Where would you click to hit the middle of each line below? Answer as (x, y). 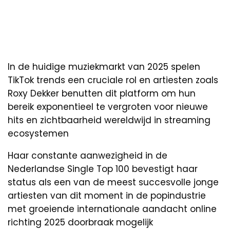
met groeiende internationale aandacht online (112, 209)
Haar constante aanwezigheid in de (88, 155)
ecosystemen (38, 133)
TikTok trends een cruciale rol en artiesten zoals (113, 80)
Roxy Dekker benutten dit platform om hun (102, 93)
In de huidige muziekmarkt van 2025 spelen (104, 66)
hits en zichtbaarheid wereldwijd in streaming (109, 120)
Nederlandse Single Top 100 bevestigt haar (103, 169)
